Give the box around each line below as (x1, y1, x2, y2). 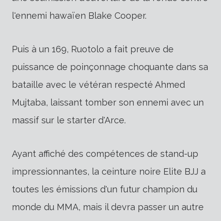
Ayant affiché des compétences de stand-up (12, 148, 198, 159)
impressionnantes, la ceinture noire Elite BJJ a (12, 166, 206, 177)
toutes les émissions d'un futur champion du (12, 184, 197, 195)
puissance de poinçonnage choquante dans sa (12, 62, 208, 73)
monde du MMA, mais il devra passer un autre (12, 202, 204, 213)
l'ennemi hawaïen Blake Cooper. (12, 10, 147, 21)
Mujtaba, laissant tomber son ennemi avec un (12, 97, 204, 108)
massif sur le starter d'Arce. (12, 115, 126, 126)
